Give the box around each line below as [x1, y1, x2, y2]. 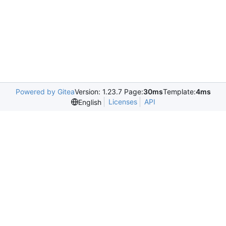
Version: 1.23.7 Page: [74, 87, 143, 96]
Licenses [108, 97, 137, 106]
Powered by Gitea [15, 87, 75, 96]
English [78, 97, 101, 106]
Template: [162, 87, 196, 96]
